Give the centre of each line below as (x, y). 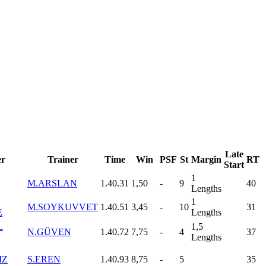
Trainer (63, 159)
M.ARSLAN (52, 183)
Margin (206, 159)
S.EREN (44, 259)
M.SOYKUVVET (63, 207)
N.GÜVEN (49, 232)
